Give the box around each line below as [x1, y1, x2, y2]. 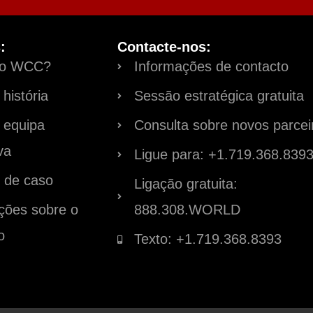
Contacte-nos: [117, 39, 211, 55]
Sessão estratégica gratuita [133, 88, 304, 104]
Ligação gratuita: [133, 176, 238, 192]
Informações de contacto [133, 59, 289, 75]
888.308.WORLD [133, 202, 240, 218]
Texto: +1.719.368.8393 [133, 231, 282, 247]
